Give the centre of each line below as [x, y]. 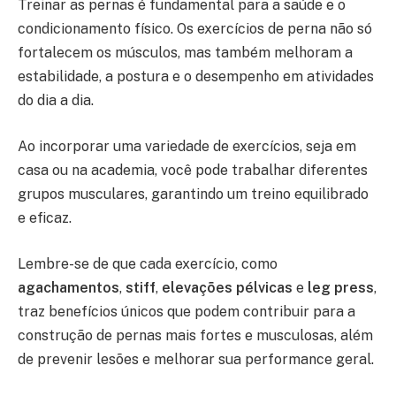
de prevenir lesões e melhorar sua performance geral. [196, 359]
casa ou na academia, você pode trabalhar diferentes [193, 171]
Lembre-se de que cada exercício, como [148, 263]
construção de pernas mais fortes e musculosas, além [195, 335]
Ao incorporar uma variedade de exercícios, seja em [187, 147]
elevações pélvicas [227, 287]
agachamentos [69, 287]
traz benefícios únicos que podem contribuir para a [187, 311]
